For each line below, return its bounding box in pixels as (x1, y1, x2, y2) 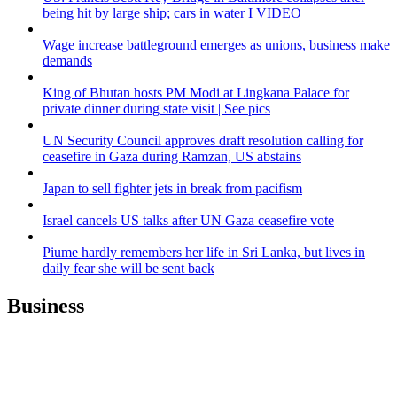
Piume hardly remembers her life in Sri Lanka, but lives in (43, 245, 365, 261)
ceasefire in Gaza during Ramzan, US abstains (43, 149, 301, 165)
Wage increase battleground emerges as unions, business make (43, 37, 390, 53)
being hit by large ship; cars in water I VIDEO (43, 5, 301, 21)
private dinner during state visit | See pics (43, 101, 270, 117)
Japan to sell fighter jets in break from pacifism (43, 181, 302, 197)
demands (43, 53, 92, 69)
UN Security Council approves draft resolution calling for (43, 133, 363, 149)
